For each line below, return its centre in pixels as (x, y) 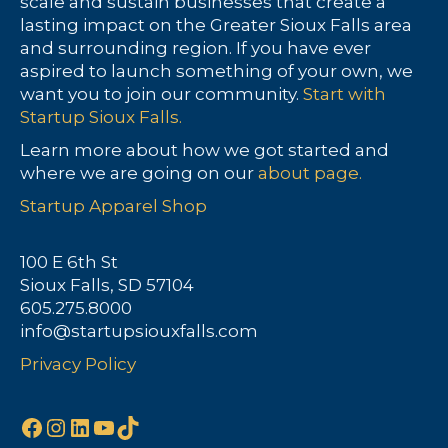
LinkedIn (119, 426)
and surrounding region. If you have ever (195, 48)
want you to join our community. (161, 94)
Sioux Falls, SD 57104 (107, 285)
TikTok (155, 426)
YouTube (144, 426)
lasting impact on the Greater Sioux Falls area (216, 25)
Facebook (76, 426)
